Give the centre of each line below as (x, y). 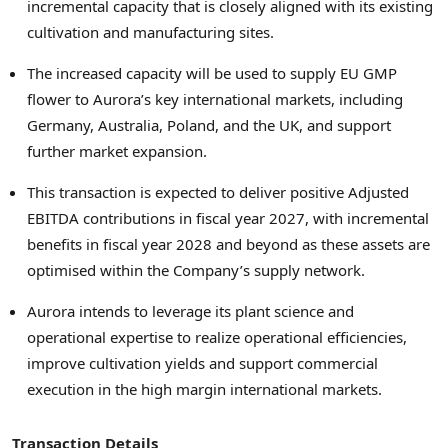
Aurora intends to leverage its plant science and (190, 310)
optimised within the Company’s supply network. (196, 269)
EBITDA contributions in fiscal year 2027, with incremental (228, 217)
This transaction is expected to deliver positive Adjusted (218, 191)
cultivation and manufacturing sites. (150, 31)
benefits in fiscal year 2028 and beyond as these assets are (228, 243)
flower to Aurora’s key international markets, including (215, 98)
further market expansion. (117, 150)
